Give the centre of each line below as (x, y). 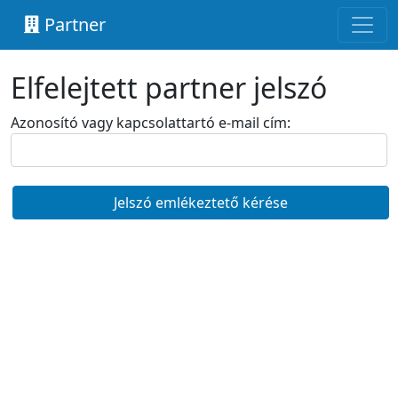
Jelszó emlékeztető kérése (201, 203)
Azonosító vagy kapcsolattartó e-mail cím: (151, 123)
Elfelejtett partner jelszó (169, 88)
